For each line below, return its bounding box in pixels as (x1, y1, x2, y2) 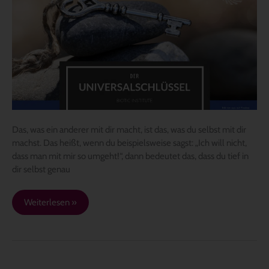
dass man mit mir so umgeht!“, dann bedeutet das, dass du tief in (12, 151, 249, 162)
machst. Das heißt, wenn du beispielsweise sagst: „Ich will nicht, (12, 138, 247, 149)
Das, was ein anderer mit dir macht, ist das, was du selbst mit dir (12, 124, 246, 136)
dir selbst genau (12, 164, 70, 175)
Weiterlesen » (24, 196, 77, 208)
